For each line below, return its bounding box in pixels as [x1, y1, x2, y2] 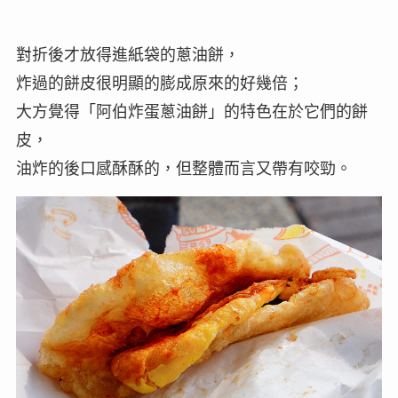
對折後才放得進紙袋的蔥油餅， [15, 46, 240, 65]
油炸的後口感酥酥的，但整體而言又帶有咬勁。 [15, 160, 352, 179]
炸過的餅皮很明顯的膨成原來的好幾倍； [15, 75, 304, 93]
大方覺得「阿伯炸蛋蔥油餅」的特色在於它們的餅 [15, 103, 368, 122]
